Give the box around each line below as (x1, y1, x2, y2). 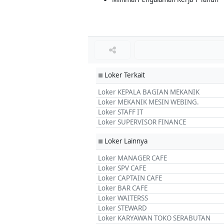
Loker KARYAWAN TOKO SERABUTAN (98, 213, 210, 222)
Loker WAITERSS (98, 193, 148, 202)
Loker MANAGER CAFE (98, 153, 167, 162)
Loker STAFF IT (98, 107, 143, 116)
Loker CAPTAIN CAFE (98, 173, 162, 182)
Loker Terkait (103, 70, 145, 79)
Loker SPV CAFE (98, 163, 146, 172)
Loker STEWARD (98, 203, 147, 212)
